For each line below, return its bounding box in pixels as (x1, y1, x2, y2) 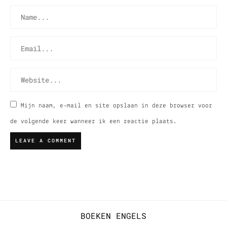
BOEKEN (81, 210, 111, 221)
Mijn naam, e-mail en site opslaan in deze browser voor (21, 102, 212, 109)
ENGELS (116, 210, 146, 221)
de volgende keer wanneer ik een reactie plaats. (10, 118, 177, 125)
